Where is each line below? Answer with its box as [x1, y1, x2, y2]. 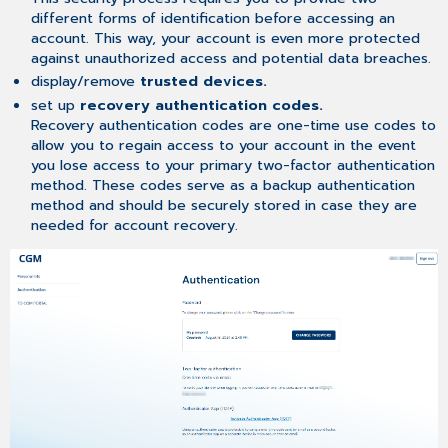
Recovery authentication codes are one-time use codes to [30, 114, 436, 137]
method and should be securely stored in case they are [30, 194, 417, 217]
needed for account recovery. [30, 214, 238, 237]
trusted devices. [139, 70, 267, 93]
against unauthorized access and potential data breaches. [30, 46, 431, 69]
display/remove [30, 70, 140, 93]
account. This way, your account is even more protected [30, 26, 420, 49]
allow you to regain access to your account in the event [30, 134, 416, 157]
